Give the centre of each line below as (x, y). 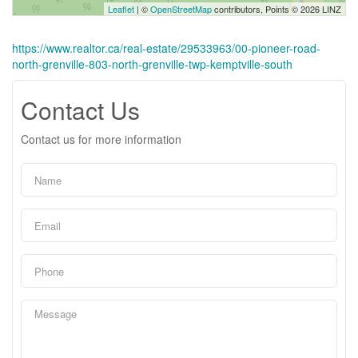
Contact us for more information (101, 139)
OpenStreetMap (181, 9)
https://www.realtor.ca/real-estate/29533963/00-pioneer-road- (166, 48)
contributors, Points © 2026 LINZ (276, 9)
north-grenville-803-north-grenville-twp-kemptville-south (152, 64)
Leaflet (121, 9)
